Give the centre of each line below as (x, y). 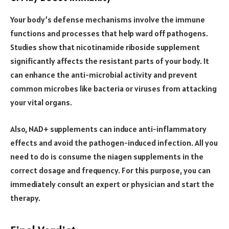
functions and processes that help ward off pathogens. (109, 33)
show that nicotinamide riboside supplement (118, 47)
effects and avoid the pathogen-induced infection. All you (114, 142)
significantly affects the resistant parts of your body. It (110, 61)
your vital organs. (42, 102)
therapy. (26, 198)
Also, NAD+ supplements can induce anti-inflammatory (108, 129)
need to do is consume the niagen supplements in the (107, 156)
